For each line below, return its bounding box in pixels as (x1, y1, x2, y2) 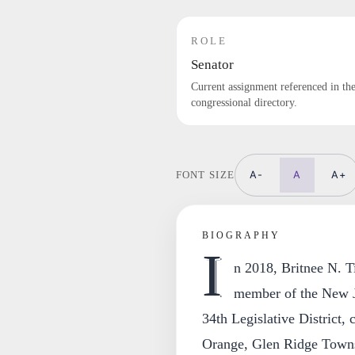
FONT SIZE (175, 169, 235, 181)
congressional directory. (190, 97, 297, 109)
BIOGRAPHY (201, 230, 281, 241)
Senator (190, 57, 234, 72)
